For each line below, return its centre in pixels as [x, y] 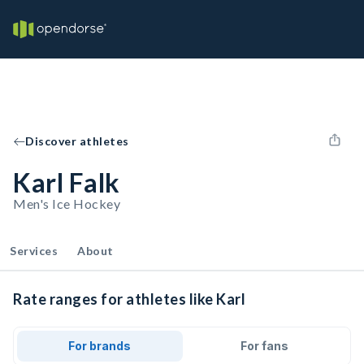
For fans [264, 346]
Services [34, 251]
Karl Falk [67, 182]
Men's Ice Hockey [67, 204]
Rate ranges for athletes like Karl [129, 299]
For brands [100, 346]
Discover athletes [77, 141]
